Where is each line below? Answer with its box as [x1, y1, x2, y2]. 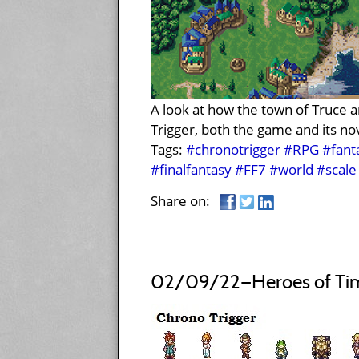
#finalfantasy [151, 160, 232, 179]
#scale [317, 160, 357, 179]
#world [269, 160, 313, 179]
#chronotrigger [186, 140, 280, 159]
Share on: [151, 191, 220, 210]
